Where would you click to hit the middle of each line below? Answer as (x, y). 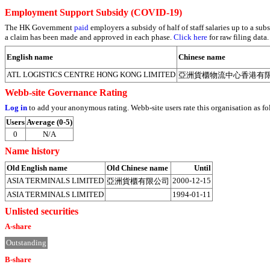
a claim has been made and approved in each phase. (89, 37)
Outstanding (26, 243)
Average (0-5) (49, 122)
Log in (16, 107)
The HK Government (39, 27)
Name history (32, 151)
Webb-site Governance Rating (66, 93)
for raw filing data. (238, 37)
